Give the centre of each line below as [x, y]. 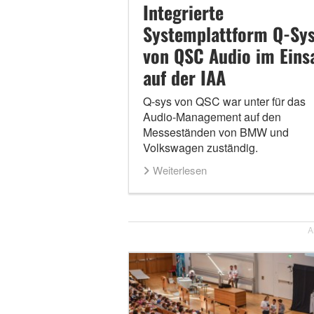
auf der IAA [184, 78]
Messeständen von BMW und [216, 132]
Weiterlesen [179, 170]
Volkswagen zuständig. [200, 148]
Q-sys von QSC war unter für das [224, 102]
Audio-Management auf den [212, 117]
